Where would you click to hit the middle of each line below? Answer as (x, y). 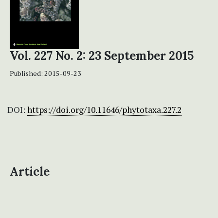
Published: (27, 73)
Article (30, 172)
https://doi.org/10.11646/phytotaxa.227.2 (104, 110)
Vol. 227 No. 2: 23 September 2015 (102, 56)
